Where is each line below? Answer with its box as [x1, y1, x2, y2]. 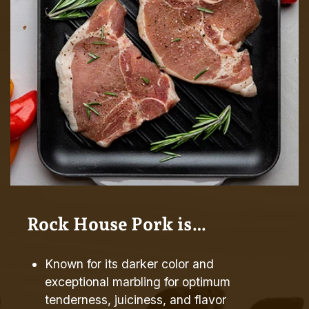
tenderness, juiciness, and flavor [45, 292, 226, 307]
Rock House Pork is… [27, 214, 207, 235]
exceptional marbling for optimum [45, 274, 230, 289]
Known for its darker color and [45, 256, 214, 271]
